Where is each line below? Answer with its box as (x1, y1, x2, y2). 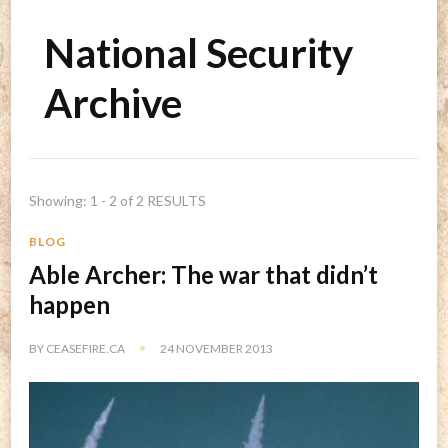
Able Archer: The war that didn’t (29, 259, 378, 289)
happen (29, 289, 110, 319)
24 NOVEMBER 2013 (160, 340, 273, 356)
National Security (44, 28, 353, 77)
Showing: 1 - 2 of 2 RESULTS (29, 191, 206, 209)
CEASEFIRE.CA (46, 340, 125, 356)
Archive (44, 78, 182, 127)
